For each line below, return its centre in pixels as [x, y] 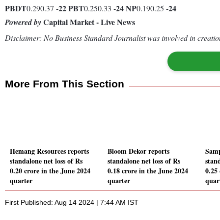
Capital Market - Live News [88, 22]
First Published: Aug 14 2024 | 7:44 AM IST [72, 203]
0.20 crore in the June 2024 [50, 171]
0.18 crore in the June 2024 [148, 171]
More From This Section [65, 83]
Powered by [23, 22]
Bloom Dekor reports [138, 151]
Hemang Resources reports [49, 151]
